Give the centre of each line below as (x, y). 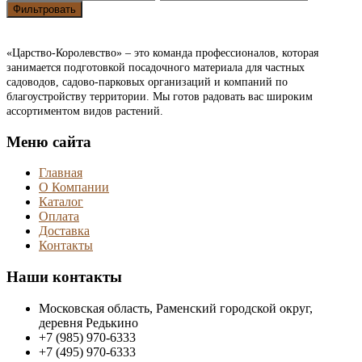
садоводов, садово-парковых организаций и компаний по (147, 82)
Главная (61, 173)
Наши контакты (64, 276)
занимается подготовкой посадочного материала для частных (156, 67)
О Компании (74, 187)
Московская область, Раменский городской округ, (176, 308)
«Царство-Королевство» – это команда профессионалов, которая (162, 53)
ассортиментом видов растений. (85, 111)
